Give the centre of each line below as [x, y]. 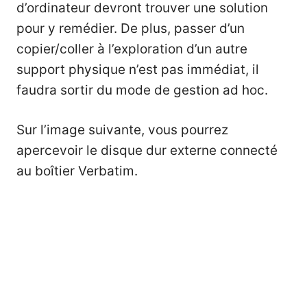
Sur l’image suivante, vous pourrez [122, 130]
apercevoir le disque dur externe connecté [147, 151]
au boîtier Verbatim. [77, 171]
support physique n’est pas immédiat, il [138, 69]
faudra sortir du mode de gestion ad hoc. [142, 90]
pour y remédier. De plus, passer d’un [131, 28]
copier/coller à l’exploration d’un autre [132, 49]
